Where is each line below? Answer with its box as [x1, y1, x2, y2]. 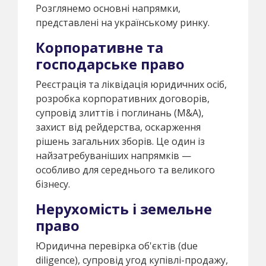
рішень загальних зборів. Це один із [36, 134, 205, 148]
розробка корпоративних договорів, [36, 91, 210, 105]
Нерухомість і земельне [36, 199, 212, 218]
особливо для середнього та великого [36, 163, 215, 176]
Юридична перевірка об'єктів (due [36, 239, 198, 252]
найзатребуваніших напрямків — [36, 148, 191, 162]
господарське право [36, 54, 185, 74]
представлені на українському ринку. [36, 15, 210, 29]
